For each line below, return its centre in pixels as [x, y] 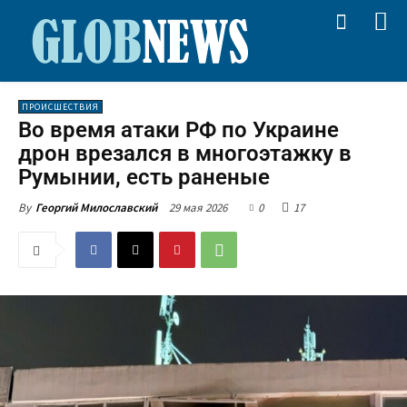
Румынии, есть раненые [144, 177]
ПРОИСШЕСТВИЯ [60, 107]
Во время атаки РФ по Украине [179, 130]
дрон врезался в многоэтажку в [185, 154]
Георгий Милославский [96, 208]
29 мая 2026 [198, 207]
